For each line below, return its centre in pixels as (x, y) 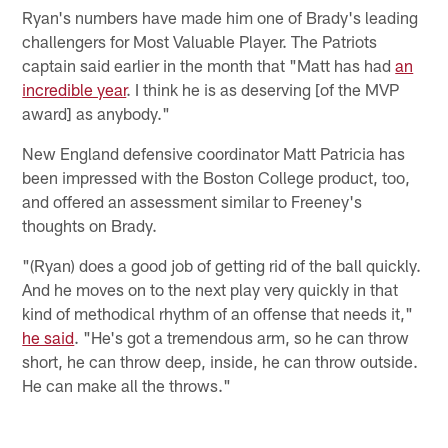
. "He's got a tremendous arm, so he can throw (242, 336)
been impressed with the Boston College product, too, (216, 176)
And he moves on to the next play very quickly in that (210, 288)
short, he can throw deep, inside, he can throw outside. (220, 360)
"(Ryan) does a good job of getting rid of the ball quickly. (222, 264)
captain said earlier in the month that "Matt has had (209, 64)
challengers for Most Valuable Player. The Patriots (200, 40)
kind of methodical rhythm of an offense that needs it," (220, 312)
